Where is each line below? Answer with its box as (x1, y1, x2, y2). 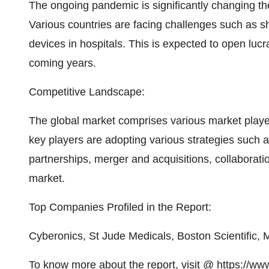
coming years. (29, 57, 96, 69)
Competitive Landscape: (29, 86, 145, 98)
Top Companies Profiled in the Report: (29, 201, 211, 213)
